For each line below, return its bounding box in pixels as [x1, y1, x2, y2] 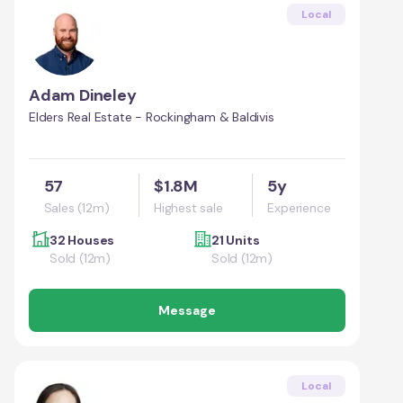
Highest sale [154, 199, 223, 216]
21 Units [211, 231, 260, 248]
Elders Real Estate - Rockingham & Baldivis [29, 108, 274, 125]
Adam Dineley [29, 84, 137, 106]
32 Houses [49, 231, 115, 248]
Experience [267, 199, 331, 216]
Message [158, 301, 216, 318]
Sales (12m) [43, 199, 110, 216]
